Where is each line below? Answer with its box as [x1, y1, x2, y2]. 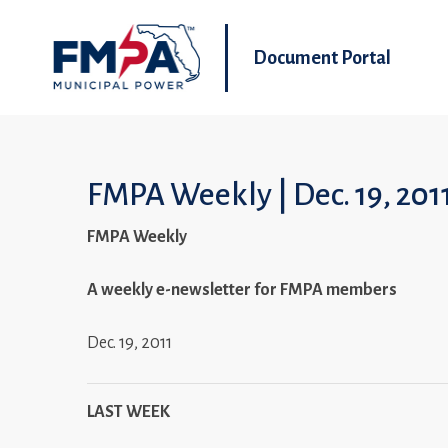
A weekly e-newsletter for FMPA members [87, 280, 397, 299]
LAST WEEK [87, 402, 170, 421]
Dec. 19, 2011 [87, 333, 172, 352]
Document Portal [253, 47, 391, 68]
